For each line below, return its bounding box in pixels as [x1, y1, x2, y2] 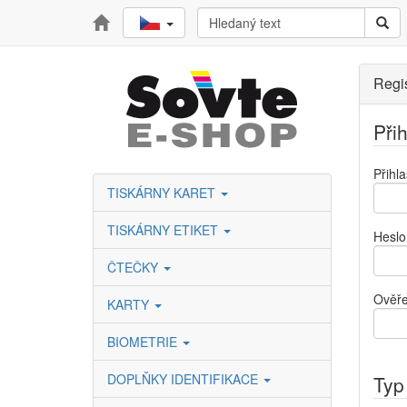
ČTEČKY [107, 258, 162, 276]
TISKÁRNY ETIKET [107, 221, 222, 239]
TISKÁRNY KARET [107, 184, 219, 202]
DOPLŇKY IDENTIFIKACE [107, 370, 262, 388]
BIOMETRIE [107, 333, 181, 351]
